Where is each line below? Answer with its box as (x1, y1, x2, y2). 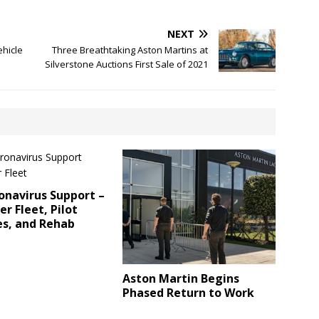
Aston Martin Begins (122, 271, 240, 287)
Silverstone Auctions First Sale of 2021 (45, 58, 209, 70)
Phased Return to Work (122, 285, 255, 301)
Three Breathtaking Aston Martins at (52, 43, 209, 56)
